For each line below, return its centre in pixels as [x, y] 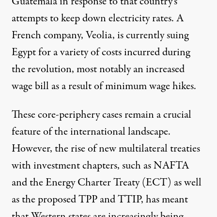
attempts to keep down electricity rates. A [98, 18]
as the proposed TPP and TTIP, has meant [100, 199]
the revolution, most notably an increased [98, 69]
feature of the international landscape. [91, 132]
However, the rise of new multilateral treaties [106, 148]
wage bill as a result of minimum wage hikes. [104, 86]
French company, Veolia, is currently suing [100, 35]
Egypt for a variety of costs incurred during [101, 52]
